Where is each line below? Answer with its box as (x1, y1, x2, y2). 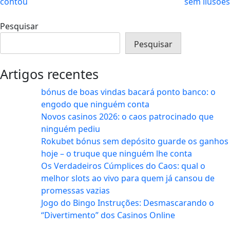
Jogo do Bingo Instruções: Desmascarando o (41, 197, 214, 209)
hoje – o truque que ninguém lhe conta (41, 148, 192, 160)
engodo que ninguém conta (41, 99, 149, 110)
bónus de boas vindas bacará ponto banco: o (41, 86, 216, 98)
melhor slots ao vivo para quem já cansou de (41, 172, 215, 184)
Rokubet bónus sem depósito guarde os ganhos (41, 136, 228, 147)
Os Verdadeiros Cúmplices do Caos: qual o (41, 160, 205, 172)
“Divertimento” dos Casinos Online (41, 209, 175, 221)
